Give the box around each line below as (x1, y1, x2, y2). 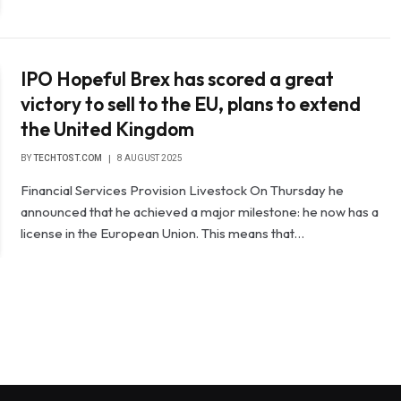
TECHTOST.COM (33, 153, 103, 164)
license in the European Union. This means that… (21, 225, 305, 243)
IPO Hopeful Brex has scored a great (21, 67, 335, 91)
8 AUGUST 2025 (117, 153, 183, 164)
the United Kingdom (21, 117, 195, 141)
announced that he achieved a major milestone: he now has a (21, 203, 380, 221)
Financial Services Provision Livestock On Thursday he (21, 182, 345, 200)
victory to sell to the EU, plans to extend (21, 92, 362, 116)
